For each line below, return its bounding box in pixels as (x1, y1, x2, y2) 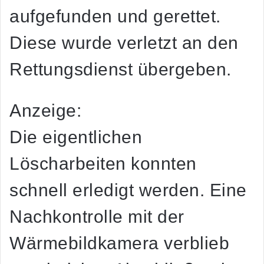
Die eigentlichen (9, 127, 142, 147)
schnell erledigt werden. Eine (9, 180, 247, 200)
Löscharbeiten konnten (9, 153, 197, 173)
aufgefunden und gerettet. (9, 6, 221, 26)
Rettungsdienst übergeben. (9, 59, 232, 79)
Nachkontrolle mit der (9, 206, 184, 226)
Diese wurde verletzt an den (9, 32, 239, 52)
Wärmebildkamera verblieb (9, 233, 229, 253)
